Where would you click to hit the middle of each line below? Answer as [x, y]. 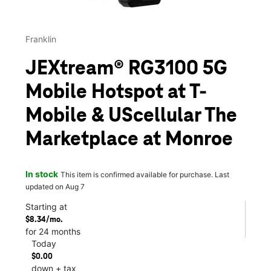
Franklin [41, 39]
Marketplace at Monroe [129, 140]
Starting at [46, 206]
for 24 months [53, 231]
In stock [42, 174]
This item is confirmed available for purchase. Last [145, 174]
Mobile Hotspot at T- [116, 93]
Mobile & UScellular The [131, 116]
